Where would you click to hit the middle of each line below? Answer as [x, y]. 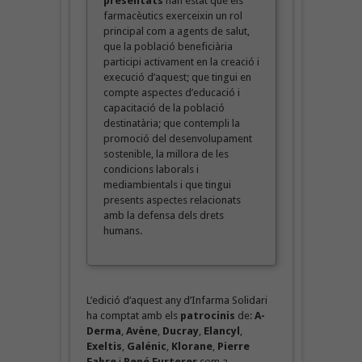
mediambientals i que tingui [167, 184]
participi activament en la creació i [181, 61]
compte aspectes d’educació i [171, 92]
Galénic [146, 346]
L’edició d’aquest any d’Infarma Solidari [177, 300]
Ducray [180, 330]
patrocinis [207, 315]
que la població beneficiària [168, 46]
